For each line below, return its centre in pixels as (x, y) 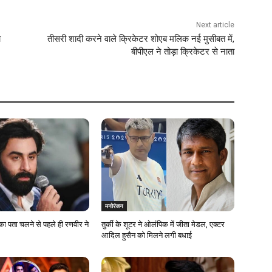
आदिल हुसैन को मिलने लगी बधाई (147, 236)
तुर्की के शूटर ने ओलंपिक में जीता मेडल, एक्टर (163, 225)
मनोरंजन (114, 206)
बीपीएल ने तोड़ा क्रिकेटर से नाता (182, 52)
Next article (215, 25)
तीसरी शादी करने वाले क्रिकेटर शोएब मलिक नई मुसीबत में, (141, 39)
